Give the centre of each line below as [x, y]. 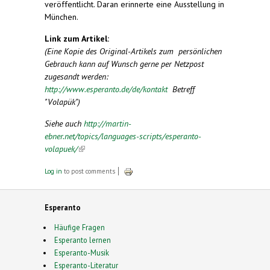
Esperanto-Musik [81, 252]
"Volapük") [62, 102]
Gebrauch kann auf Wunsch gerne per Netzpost [124, 64]
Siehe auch [64, 123]
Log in [53, 171]
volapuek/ [61, 149]
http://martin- [108, 123]
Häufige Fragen [79, 227]
